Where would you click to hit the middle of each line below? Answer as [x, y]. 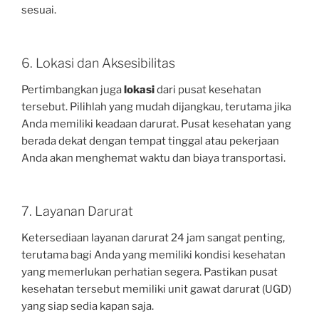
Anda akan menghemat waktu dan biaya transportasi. [153, 158]
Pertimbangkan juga [73, 90]
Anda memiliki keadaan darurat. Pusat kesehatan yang [156, 124]
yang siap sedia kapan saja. [88, 307]
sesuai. [39, 10]
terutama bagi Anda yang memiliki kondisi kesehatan [153, 255]
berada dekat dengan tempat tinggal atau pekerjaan [150, 141]
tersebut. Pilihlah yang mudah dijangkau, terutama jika [156, 107]
